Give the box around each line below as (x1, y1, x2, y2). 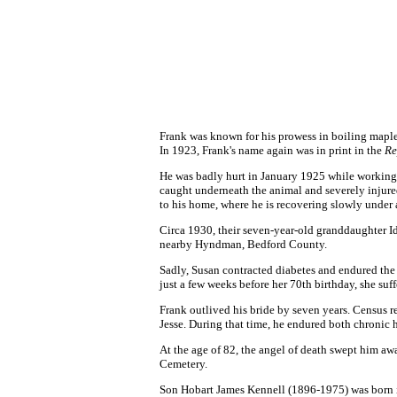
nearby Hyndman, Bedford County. (160, 237, 327, 251)
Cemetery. (160, 357, 207, 370)
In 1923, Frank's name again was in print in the (160, 144, 385, 157)
